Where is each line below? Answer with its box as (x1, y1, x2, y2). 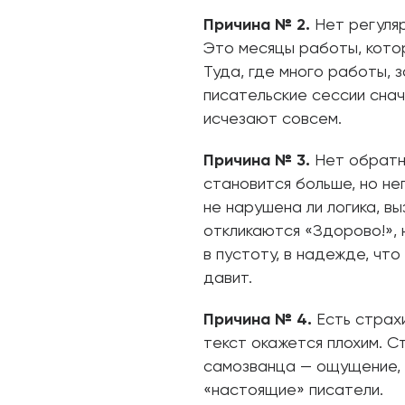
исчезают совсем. (203, 111, 342, 127)
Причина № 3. (203, 153, 310, 169)
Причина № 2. (203, 17, 310, 33)
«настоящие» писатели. (203, 382, 383, 399)
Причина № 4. (203, 312, 312, 328)
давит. (203, 270, 252, 287)
